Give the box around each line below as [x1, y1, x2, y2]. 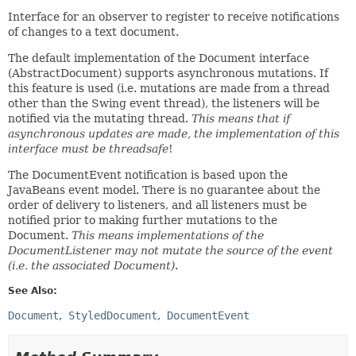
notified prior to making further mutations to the [8, 213, 277, 226]
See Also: [8, 284, 57, 296]
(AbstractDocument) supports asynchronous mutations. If [8, 66, 328, 79]
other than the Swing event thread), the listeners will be [8, 96, 319, 110]
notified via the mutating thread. [8, 111, 192, 125]
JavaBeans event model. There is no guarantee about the [8, 183, 320, 196]
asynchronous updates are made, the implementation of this [8, 126, 339, 140]
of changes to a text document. [8, 25, 179, 38]
